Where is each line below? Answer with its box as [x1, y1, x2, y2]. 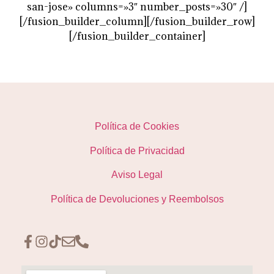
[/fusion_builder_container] [68, 29, 206, 43]
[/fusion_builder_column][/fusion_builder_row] [19, 15, 255, 28]
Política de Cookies [95, 121, 179, 132]
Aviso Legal [111, 169, 163, 180]
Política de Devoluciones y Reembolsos [50, 193, 224, 204]
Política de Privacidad [89, 145, 185, 156]
